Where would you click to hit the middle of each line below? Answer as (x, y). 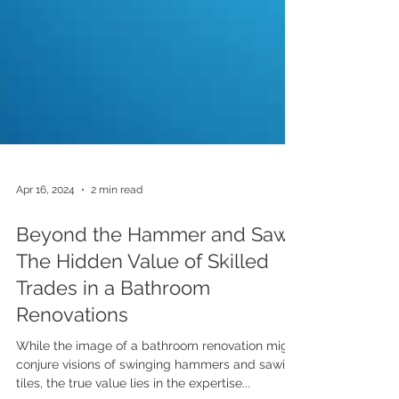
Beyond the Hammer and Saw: (155, 320)
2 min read (117, 275)
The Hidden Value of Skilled (142, 346)
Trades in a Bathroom (113, 373)
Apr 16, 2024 (45, 275)
